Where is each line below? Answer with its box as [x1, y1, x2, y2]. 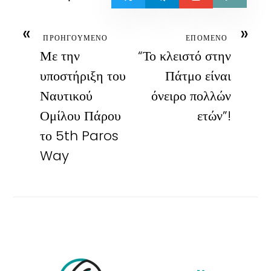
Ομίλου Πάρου [40, 106, 122, 125]
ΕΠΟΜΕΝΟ [186, 33, 228, 43]
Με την [40, 47, 80, 65]
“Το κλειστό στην [137, 47, 231, 65]
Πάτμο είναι [165, 67, 231, 85]
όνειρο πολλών [151, 87, 231, 105]
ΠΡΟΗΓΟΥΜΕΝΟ [43, 33, 108, 43]
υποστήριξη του [40, 67, 126, 85]
